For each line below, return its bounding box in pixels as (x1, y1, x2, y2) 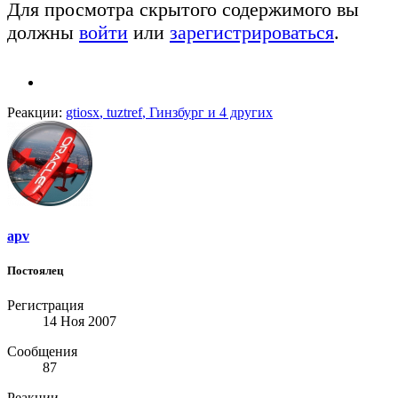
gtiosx (66, 104, 99, 120)
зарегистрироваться (170, 20, 334, 44)
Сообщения (7, 344, 77, 360)
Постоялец (7, 264, 63, 278)
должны (7, 20, 79, 44)
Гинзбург (149, 104, 204, 120)
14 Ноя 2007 (43, 314, 116, 330)
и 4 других (204, 104, 273, 120)
